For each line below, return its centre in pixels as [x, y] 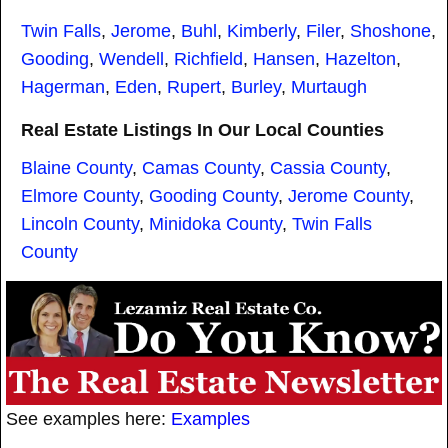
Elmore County [80, 196]
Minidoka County [215, 224]
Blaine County [76, 168]
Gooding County [213, 196]
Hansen [284, 59]
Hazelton [360, 59]
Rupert [194, 87]
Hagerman [63, 87]
